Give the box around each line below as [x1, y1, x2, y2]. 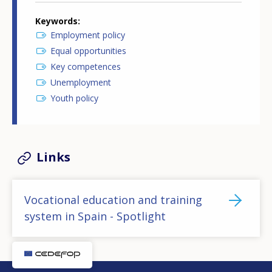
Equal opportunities [50, 45, 126, 57]
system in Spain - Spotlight [24, 208, 166, 223]
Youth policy [50, 92, 98, 104]
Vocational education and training [24, 192, 202, 207]
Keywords [35, 15, 78, 27]
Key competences [50, 61, 121, 73]
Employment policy [50, 29, 125, 41]
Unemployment [50, 76, 111, 89]
